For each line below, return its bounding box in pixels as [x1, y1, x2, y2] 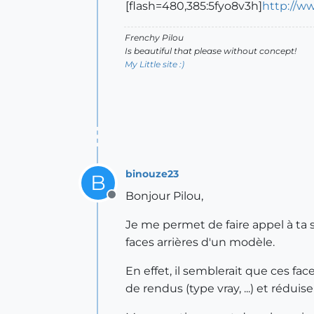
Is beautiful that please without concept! [125, 46, 296, 56]
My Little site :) [125, 59, 184, 69]
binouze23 [125, 167, 179, 180]
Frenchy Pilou [125, 32, 184, 43]
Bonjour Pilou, [125, 189, 203, 203]
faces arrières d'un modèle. [125, 235, 275, 249]
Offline [111, 196, 148, 209]
